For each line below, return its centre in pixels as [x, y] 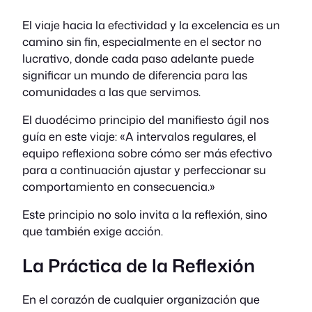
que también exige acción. [93, 231]
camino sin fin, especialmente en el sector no [142, 41]
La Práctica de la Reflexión [139, 265]
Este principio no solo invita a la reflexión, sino [145, 214]
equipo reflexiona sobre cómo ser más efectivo [147, 153]
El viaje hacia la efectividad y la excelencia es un [151, 24]
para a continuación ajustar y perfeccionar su [144, 169]
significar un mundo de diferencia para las [135, 75]
